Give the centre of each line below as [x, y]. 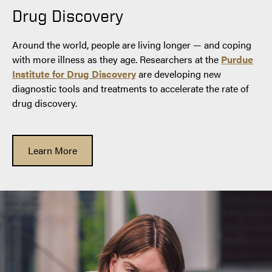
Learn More [53, 150]
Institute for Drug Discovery [74, 73]
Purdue [237, 59]
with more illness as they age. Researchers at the [117, 59]
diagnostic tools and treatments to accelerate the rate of [131, 88]
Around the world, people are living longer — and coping [132, 44]
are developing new [178, 73]
